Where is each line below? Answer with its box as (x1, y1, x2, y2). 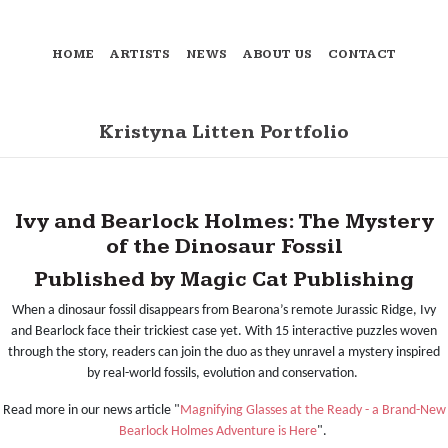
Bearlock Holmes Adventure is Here (118, 423, 317, 439)
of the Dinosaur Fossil (105, 233, 343, 259)
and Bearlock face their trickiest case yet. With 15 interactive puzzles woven (11, 323, 437, 339)
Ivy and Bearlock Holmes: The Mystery (14, 208, 434, 234)
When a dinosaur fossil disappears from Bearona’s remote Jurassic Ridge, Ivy (12, 302, 436, 318)
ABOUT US (243, 47, 312, 63)
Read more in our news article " (2, 402, 180, 418)
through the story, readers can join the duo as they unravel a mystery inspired (8, 344, 440, 360)
